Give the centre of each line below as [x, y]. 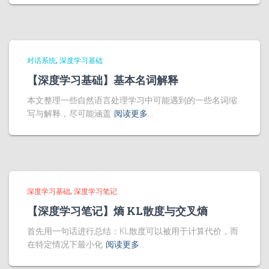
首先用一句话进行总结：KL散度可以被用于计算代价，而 [133, 231]
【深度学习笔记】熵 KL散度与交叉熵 [117, 211]
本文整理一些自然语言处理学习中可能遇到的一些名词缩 [132, 101]
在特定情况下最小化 [65, 245]
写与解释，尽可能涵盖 [69, 114]
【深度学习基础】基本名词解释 [103, 80]
